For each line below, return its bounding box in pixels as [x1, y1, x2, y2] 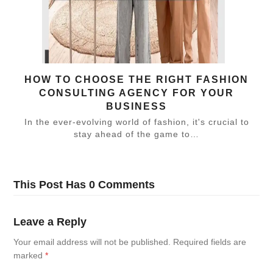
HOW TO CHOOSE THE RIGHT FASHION [24, 74, 249, 85]
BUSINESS [106, 101, 167, 112]
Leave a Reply [13, 215, 87, 229]
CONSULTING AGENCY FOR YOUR [39, 87, 234, 99]
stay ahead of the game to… [74, 129, 199, 140]
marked [13, 250, 46, 261]
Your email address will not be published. [13, 237, 171, 247]
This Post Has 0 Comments [13, 178, 155, 191]
